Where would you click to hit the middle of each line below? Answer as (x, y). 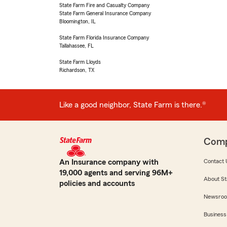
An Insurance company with (109, 162)
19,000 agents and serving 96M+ (116, 173)
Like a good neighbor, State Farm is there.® (133, 105)
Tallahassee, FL (77, 46)
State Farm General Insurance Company (105, 13)
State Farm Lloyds (80, 62)
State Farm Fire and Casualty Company (104, 5)
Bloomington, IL (78, 22)
